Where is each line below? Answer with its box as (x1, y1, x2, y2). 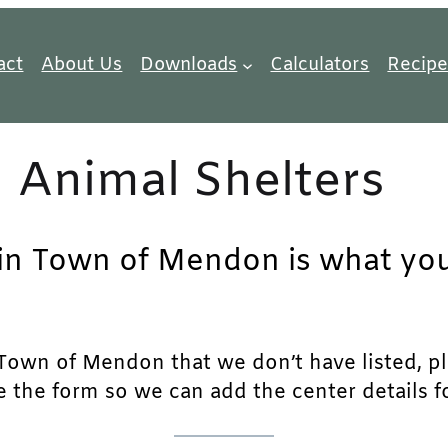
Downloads (140, 53, 238, 77)
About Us (41, 53, 123, 77)
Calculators (270, 53, 370, 77)
